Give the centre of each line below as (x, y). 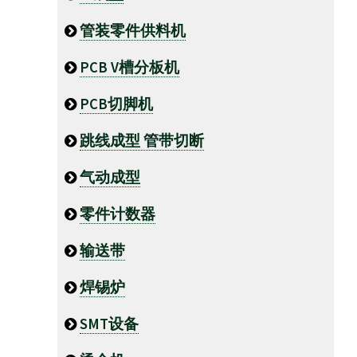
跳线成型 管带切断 (142, 140)
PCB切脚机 (116, 104)
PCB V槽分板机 (129, 67)
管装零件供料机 (133, 30)
